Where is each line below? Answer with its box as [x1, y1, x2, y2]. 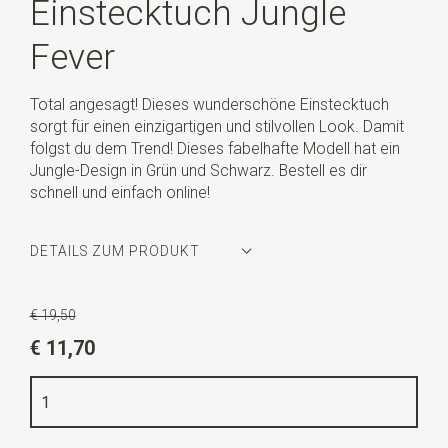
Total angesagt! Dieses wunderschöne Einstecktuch [29, 94, 389, 114]
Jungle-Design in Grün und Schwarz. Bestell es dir [29, 160, 367, 180]
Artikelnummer [29, 290, 140, 310]
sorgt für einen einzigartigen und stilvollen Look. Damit [29, 116, 404, 136]
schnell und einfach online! [29, 182, 210, 202]
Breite [29, 400, 74, 420]
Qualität [29, 364, 88, 384]
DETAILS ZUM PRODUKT [29, 243, 200, 260]
